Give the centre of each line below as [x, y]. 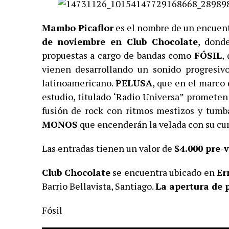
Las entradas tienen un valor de [108, 148]
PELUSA [134, 83]
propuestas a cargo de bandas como [118, 55]
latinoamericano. [78, 83]
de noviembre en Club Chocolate [120, 41]
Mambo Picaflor [77, 27]
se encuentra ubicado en [163, 172]
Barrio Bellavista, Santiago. [98, 186]
